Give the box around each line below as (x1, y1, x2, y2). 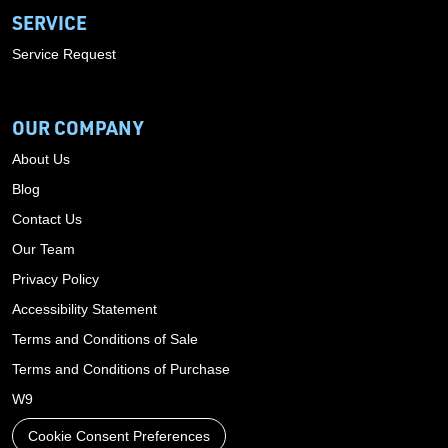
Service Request (12, 45, 116, 62)
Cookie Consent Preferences (28, 427, 210, 444)
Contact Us (12, 210, 82, 227)
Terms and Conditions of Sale (12, 330, 198, 347)
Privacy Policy (12, 270, 99, 287)
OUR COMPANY (12, 114, 143, 140)
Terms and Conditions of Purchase (12, 360, 230, 377)
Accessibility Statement (12, 300, 157, 317)
